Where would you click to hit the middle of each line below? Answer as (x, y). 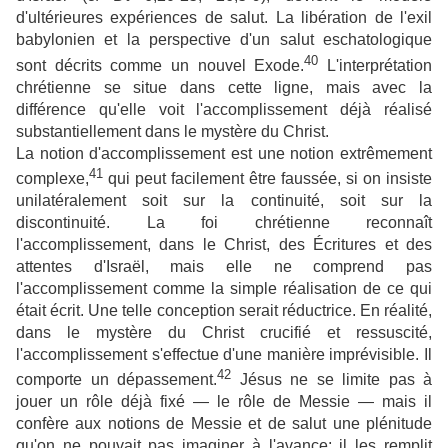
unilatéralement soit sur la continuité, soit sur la (224, 200)
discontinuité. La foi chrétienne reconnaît (224, 222)
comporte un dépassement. (116, 380)
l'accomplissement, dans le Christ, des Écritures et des (224, 244)
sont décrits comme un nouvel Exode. (160, 65)
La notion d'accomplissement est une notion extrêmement (224, 153)
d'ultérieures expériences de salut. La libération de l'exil (224, 18)
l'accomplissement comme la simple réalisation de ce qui (224, 288)
